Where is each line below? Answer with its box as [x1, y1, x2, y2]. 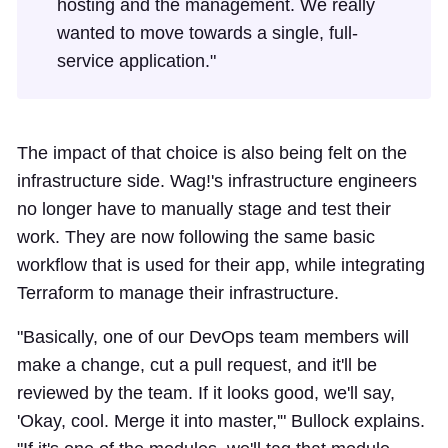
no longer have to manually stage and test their [17, 198, 391, 219]
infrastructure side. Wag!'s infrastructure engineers [17, 170, 417, 191]
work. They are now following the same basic [17, 226, 375, 247]
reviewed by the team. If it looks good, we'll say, [17, 382, 395, 403]
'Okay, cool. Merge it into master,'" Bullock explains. [17, 410, 425, 431]
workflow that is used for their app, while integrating [17, 254, 425, 275]
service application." [57, 50, 216, 71]
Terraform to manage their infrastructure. [17, 282, 339, 303]
